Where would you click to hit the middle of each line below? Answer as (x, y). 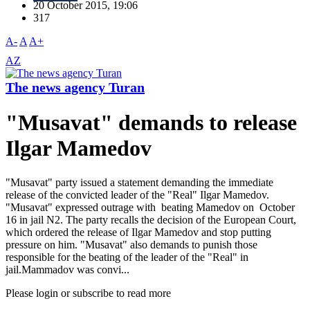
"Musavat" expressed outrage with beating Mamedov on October (150, 207)
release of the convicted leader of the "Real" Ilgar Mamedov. (137, 194)
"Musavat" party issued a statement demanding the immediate (139, 182)
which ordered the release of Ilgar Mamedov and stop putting (138, 232)
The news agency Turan (75, 88)
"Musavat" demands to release (151, 123)
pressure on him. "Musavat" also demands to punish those (131, 244)
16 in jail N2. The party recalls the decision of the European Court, (151, 219)
